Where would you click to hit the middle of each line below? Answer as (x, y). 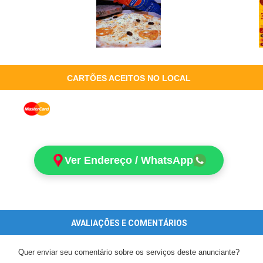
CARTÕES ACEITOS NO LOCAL (129, 78)
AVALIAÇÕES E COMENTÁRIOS (129, 223)
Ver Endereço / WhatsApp (129, 160)
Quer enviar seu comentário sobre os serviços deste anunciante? (129, 252)
